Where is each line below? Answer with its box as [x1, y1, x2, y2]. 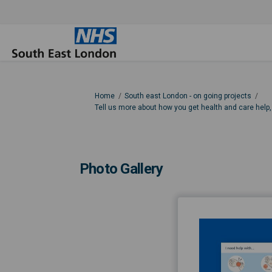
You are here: [69, 91, 114, 100]
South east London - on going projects [124, 92, 251, 100]
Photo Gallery [79, 160, 163, 177]
